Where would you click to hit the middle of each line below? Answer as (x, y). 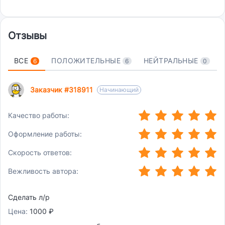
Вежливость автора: (43, 171)
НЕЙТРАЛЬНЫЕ (172, 61)
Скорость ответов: (40, 152)
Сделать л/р (29, 197)
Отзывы (27, 36)
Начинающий (119, 90)
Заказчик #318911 (62, 90)
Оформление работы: (45, 134)
